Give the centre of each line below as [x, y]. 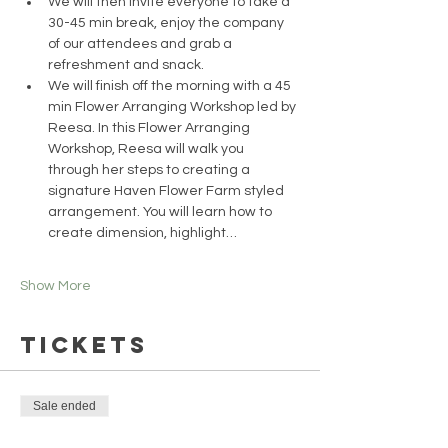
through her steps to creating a [150, 170]
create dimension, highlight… [142, 233]
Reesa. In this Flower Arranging [150, 128]
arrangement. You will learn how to [161, 212]
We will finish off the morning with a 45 [171, 86]
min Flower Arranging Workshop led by [173, 107]
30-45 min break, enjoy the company [167, 23]
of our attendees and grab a [141, 44]
